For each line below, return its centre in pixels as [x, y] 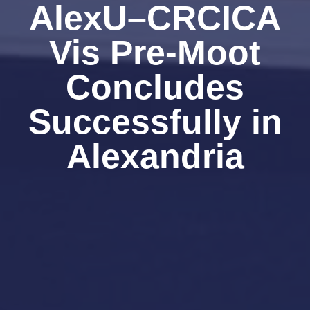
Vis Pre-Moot [155, 52]
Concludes [155, 87]
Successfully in [155, 121]
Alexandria [155, 156]
